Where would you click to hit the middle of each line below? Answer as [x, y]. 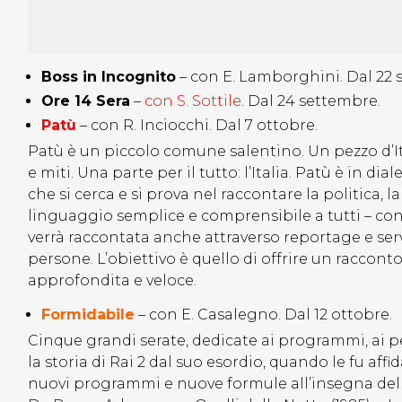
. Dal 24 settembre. [311, 101]
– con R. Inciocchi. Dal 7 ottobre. [199, 126]
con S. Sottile [193, 101]
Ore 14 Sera [86, 101]
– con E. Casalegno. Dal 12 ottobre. [263, 315]
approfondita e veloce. [112, 281]
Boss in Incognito [109, 77]
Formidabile [88, 315]
